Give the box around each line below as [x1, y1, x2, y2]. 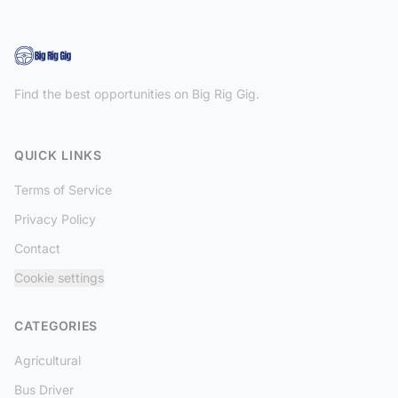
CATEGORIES [14, 318, 98, 333]
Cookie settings [14, 270, 104, 285]
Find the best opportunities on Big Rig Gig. [14, 86, 259, 101]
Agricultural [14, 353, 81, 368]
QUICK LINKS [14, 147, 102, 163]
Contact [14, 241, 60, 256]
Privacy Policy [14, 211, 96, 227]
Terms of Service [14, 182, 112, 197]
